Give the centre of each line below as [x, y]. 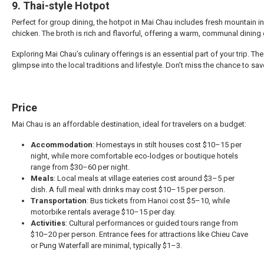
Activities [48, 223]
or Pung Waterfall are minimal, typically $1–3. [106, 246]
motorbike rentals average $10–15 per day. [103, 212]
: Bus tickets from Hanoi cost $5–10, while [158, 201]
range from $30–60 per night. [80, 167]
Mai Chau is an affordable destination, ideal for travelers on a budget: [129, 124]
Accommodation [62, 145]
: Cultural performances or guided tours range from [152, 223]
